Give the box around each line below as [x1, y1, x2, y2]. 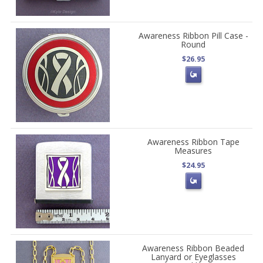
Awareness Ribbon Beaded [142, 242, 245, 254]
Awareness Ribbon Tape [147, 136, 240, 148]
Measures [174, 145, 213, 157]
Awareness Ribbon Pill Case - [138, 30, 248, 42]
